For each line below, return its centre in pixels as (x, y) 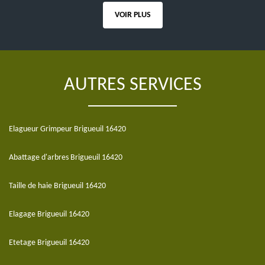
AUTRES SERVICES (132, 85)
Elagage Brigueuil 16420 (49, 214)
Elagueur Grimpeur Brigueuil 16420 (67, 129)
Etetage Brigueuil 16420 (49, 243)
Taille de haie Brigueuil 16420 (57, 186)
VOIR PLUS (132, 15)
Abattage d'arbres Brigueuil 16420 (66, 158)
